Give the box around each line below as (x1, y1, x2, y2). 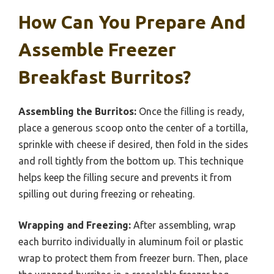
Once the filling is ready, (136, 105, 245, 117)
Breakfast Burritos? (18, 66, 191, 87)
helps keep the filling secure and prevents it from (18, 171, 232, 183)
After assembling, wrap (131, 219, 235, 231)
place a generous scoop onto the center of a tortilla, (18, 122, 248, 133)
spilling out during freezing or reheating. (18, 188, 194, 199)
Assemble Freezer (18, 39, 176, 60)
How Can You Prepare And (18, 11, 246, 32)
